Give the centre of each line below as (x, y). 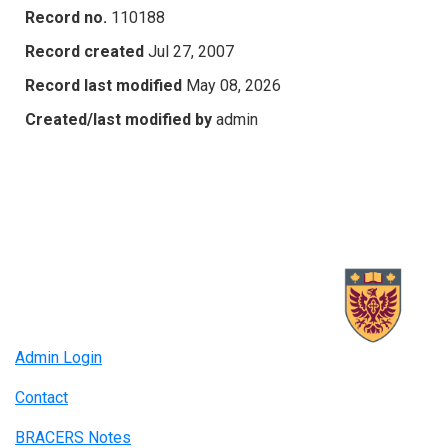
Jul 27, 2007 (191, 51)
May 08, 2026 (233, 85)
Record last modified (103, 85)
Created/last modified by (118, 119)
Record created (84, 51)
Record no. (66, 17)
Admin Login (58, 358)
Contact (41, 398)
